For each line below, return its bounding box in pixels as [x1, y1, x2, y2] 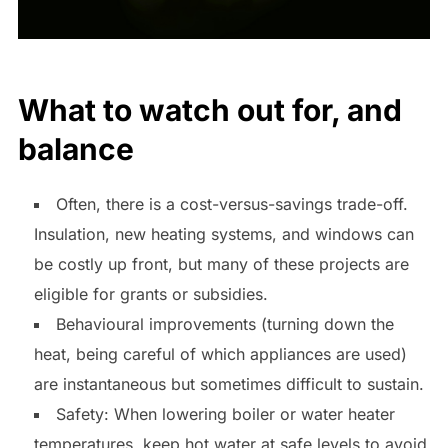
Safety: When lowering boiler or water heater [55, 404, 395, 425]
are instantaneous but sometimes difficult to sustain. [33, 374, 424, 395]
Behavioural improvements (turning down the [55, 314, 394, 335]
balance [17, 131, 134, 168]
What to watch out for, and [17, 92, 402, 129]
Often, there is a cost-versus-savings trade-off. [55, 194, 408, 215]
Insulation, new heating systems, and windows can [33, 224, 414, 245]
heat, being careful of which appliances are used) [33, 344, 407, 365]
